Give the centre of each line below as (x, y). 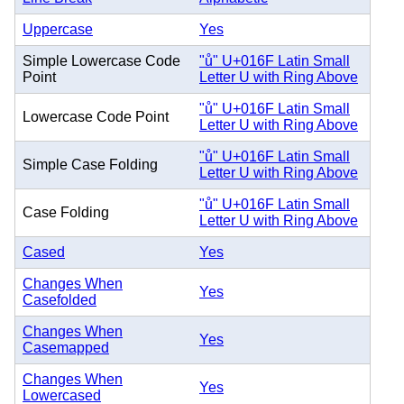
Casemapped (66, 348)
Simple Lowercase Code (101, 61)
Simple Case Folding (90, 165)
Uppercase (58, 30)
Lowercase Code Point (96, 117)
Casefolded (60, 300)
